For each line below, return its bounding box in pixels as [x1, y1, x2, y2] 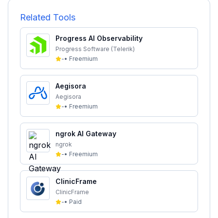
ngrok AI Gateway [55, 129, 116, 138]
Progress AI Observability [55, 34, 143, 42]
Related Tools [20, 12, 75, 22]
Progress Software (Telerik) [55, 45, 135, 53]
